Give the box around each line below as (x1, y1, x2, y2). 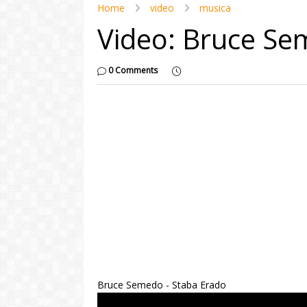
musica (199, 1, 231, 15)
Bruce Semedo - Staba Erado (97, 278, 226, 292)
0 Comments (108, 64, 158, 77)
